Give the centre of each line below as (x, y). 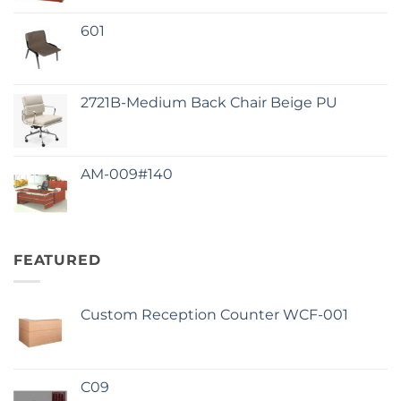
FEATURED (57, 260)
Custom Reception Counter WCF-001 (214, 315)
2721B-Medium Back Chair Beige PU (209, 102)
